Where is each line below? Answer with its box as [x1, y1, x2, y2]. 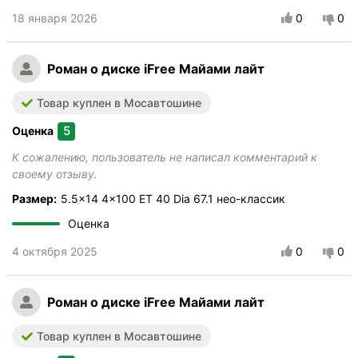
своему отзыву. [12, 167, 97, 181]
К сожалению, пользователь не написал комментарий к [12, 150, 317, 165]
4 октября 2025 [12, 245, 97, 259]
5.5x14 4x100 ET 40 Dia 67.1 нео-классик [61, 192, 285, 206]
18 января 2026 [12, 11, 97, 26]
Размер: [12, 192, 57, 206]
